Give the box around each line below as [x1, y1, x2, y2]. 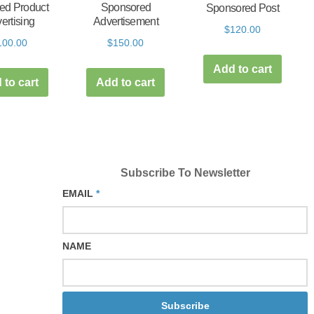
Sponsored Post [205, 2, 280, 15]
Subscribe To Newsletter [120, 166, 250, 179]
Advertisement [93, 15, 158, 28]
